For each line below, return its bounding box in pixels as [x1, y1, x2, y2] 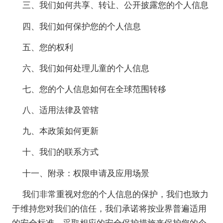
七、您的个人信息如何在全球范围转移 [22, 83, 167, 95]
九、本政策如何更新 [22, 124, 99, 137]
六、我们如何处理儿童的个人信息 [22, 61, 150, 74]
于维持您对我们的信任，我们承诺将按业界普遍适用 [11, 202, 207, 214]
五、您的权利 [22, 40, 74, 53]
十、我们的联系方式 [22, 145, 99, 158]
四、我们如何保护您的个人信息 [22, 19, 141, 32]
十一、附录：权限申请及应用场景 [22, 166, 150, 179]
